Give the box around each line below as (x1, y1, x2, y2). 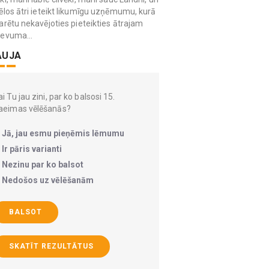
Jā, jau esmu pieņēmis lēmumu (2, 128, 124, 138)
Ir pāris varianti (2, 144, 62, 154)
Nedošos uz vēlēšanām (2, 175, 94, 185)
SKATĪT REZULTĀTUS (9, 242, 94, 250)
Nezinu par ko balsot (2, 160, 83, 169)
